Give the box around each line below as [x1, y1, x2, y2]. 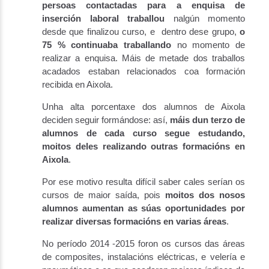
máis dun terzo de [170, 115, 245, 125]
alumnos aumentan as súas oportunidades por [42, 203, 245, 213]
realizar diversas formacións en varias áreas [42, 216, 226, 226]
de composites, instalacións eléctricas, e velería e [42, 252, 245, 262]
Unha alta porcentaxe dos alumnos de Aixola [42, 101, 245, 112]
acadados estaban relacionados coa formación [42, 66, 245, 76]
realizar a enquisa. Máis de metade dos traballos [42, 53, 245, 63]
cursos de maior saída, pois [42, 190, 165, 200]
